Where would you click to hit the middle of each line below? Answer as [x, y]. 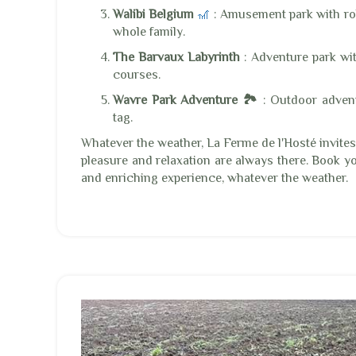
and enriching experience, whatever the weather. [215, 178]
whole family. [149, 31]
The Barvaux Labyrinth [177, 57]
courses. [137, 74]
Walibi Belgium [154, 14]
